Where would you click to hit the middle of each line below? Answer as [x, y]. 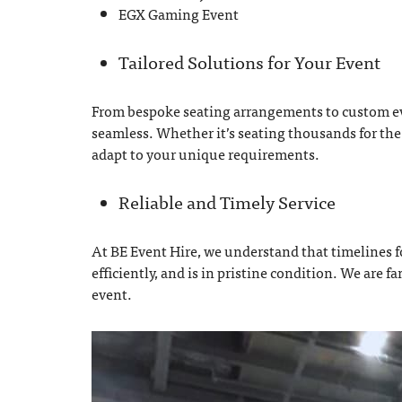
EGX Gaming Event [179, 13]
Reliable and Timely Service [227, 201]
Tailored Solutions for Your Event [249, 61]
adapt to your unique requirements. [205, 153]
